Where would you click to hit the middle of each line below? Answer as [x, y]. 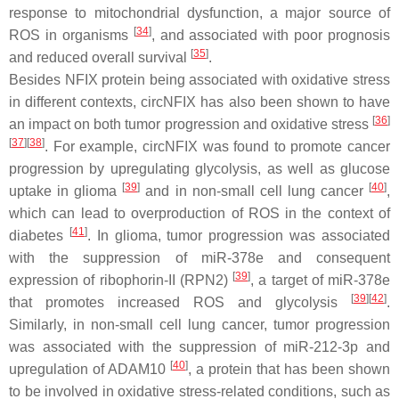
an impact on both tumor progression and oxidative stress [191, 124]
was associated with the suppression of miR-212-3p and [199, 347]
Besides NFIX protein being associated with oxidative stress [199, 80]
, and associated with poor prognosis [270, 35]
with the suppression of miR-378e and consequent [199, 258]
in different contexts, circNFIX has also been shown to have [199, 102]
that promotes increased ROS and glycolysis [180, 302]
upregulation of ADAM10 [90, 369]
